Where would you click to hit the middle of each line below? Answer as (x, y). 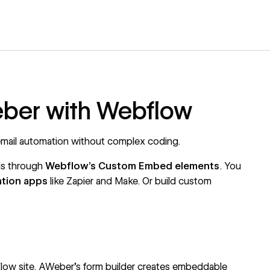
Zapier (80, 181)
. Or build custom (175, 181)
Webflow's (72, 166)
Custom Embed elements (159, 166)
